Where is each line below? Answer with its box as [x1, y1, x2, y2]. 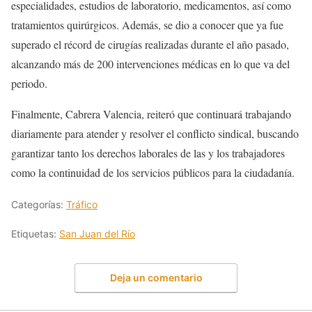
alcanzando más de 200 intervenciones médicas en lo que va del [11, 56, 290, 72]
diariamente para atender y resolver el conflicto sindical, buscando [11, 126, 299, 141]
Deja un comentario [109, 271, 203, 283]
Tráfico [66, 198, 97, 211]
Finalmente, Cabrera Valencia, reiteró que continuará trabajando [11, 107, 291, 122]
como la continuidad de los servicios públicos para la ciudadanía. [11, 165, 295, 180]
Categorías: [11, 198, 66, 211]
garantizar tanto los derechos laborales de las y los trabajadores [11, 146, 285, 161]
